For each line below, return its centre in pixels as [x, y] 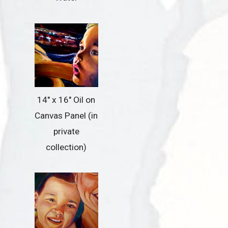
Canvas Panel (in [66, 115]
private [66, 131]
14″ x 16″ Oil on [66, 99]
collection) [66, 147]
